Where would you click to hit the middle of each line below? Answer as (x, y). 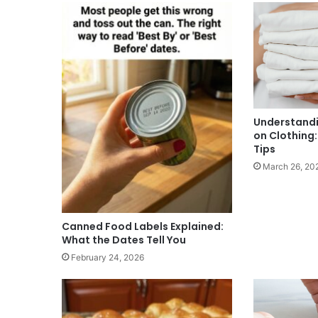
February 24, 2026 (108, 258)
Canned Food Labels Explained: (143, 227)
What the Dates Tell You (124, 240)
